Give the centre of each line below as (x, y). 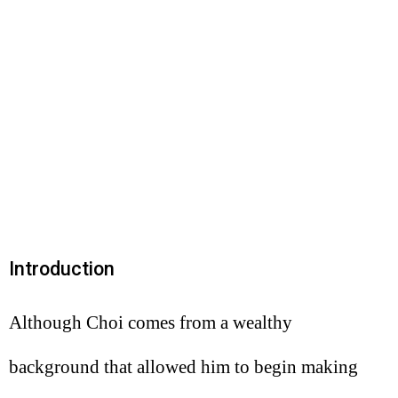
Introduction (62, 269)
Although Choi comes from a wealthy (151, 322)
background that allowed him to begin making (183, 366)
